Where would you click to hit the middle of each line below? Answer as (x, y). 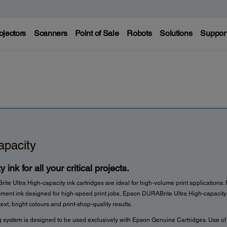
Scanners (50, 33)
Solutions (176, 33)
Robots (139, 33)
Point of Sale (97, 33)
